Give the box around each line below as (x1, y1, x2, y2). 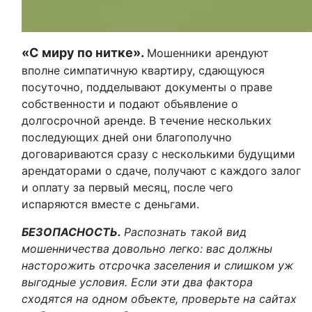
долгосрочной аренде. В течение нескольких (22, 114, 272, 127)
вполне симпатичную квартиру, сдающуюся (22, 63, 265, 77)
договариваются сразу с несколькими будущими (22, 147, 295, 161)
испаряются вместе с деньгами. (22, 197, 199, 211)
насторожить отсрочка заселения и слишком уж (22, 258, 293, 272)
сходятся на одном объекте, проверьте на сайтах (22, 292, 297, 306)
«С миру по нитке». (22, 45, 147, 60)
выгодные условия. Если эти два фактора (22, 275, 253, 289)
